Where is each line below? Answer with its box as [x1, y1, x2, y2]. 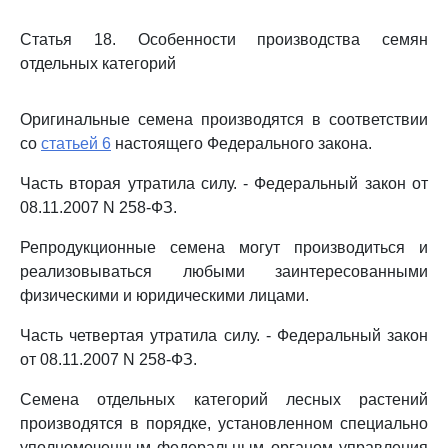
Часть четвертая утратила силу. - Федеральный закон [20, 327, 428, 344]
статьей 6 [41, 135, 111, 152]
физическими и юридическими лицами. [20, 287, 309, 304]
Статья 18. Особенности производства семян [20, 31, 428, 48]
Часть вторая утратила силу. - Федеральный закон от [20, 175, 428, 192]
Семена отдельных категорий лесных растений [20, 391, 428, 408]
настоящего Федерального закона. [111, 135, 372, 152]
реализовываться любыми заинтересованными [20, 263, 428, 280]
